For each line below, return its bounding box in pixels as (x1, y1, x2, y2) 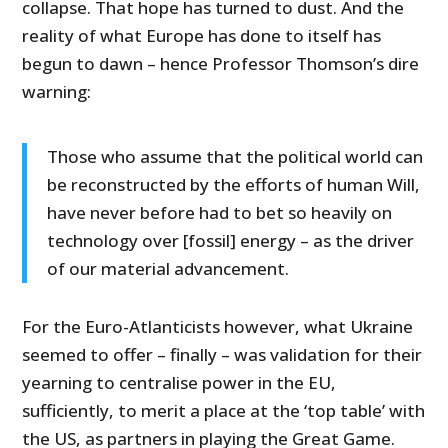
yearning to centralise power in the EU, (22, 371, 337, 395)
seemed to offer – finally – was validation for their (22, 343, 423, 367)
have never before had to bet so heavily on (47, 201, 393, 225)
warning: (22, 80, 92, 104)
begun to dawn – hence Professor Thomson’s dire (22, 52, 420, 76)
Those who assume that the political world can (47, 145, 424, 169)
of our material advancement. (47, 257, 290, 281)
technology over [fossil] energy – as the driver (47, 229, 415, 253)
